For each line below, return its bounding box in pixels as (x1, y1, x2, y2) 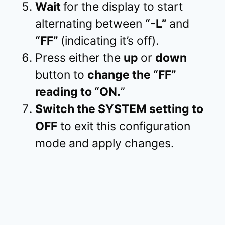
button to (35, 68, 87, 82)
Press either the (35, 51, 124, 65)
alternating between (35, 17, 145, 31)
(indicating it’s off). (61, 34, 159, 48)
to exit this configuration (57, 119, 190, 134)
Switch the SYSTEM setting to (35, 102, 203, 117)
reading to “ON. (35, 85, 121, 99)
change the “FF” (87, 68, 176, 82)
